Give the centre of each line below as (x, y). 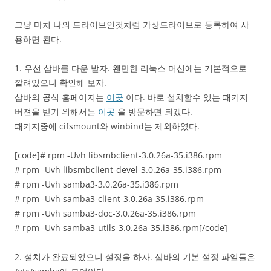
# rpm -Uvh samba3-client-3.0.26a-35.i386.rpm (109, 199)
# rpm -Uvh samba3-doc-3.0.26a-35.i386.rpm (105, 213)
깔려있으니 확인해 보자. (60, 83)
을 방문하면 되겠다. (154, 112)
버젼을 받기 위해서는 (56, 112)
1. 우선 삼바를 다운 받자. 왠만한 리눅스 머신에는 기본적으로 (131, 68)
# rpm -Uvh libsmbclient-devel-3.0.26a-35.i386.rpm (118, 170)
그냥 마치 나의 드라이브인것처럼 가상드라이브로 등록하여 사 (132, 24)
